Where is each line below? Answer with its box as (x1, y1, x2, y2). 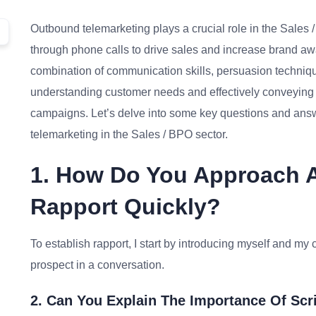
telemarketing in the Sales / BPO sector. (30, 128, 228, 140)
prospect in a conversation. (30, 259, 164, 271)
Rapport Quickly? (30, 194, 221, 219)
